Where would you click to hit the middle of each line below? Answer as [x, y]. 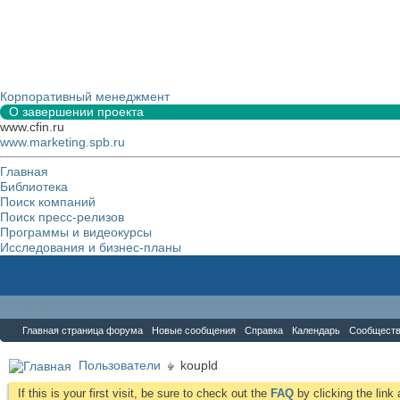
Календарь [316, 330]
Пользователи [120, 365]
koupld [199, 365]
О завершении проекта [76, 112]
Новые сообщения [194, 330]
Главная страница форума [83, 330]
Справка [264, 330]
